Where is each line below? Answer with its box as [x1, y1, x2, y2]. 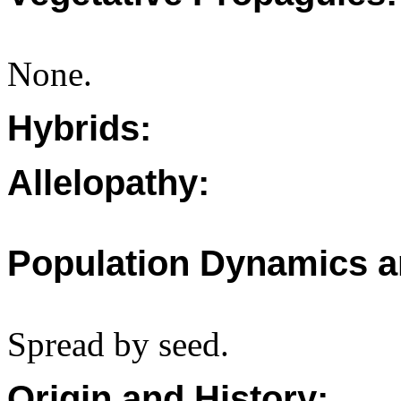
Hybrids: [7, 108, 151, 148]
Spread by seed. [7, 325, 229, 363]
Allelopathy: [7, 163, 209, 202]
